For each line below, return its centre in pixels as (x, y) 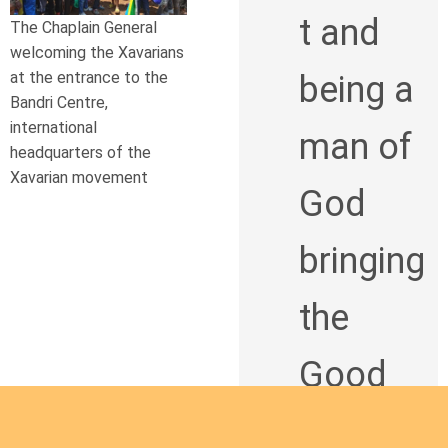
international (53, 128)
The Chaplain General (83, 28)
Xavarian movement (79, 178)
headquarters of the (80, 153)
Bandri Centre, (59, 103)
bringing (361, 261)
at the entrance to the (89, 78)
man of (355, 147)
